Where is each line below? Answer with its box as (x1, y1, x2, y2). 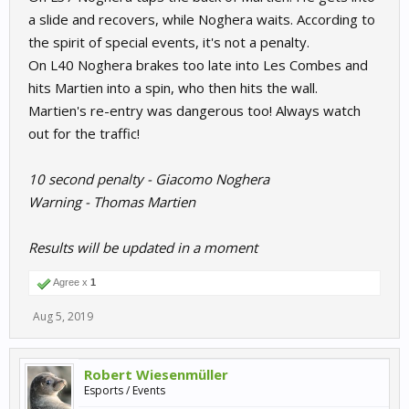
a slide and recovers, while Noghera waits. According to (28, 10, 375, 28)
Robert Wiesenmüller (84, 365, 228, 383)
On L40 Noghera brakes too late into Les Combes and (28, 56, 368, 74)
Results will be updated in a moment (28, 238, 257, 257)
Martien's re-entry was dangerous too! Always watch (28, 101, 361, 120)
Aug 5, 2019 (33, 309, 93, 324)
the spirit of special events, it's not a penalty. (28, 33, 309, 51)
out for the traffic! (28, 124, 140, 142)
